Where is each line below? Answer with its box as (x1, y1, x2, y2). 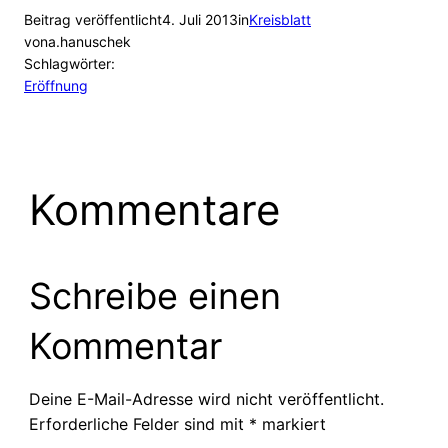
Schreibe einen (28, 274, 281, 319)
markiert (256, 414, 326, 435)
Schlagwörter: (24, 55, 115, 73)
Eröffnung (24, 77, 88, 95)
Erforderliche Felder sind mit (28, 414, 249, 435)
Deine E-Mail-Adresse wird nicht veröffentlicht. (28, 389, 384, 410)
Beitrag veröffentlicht (24, 11, 162, 29)
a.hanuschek (48, 33, 131, 51)
